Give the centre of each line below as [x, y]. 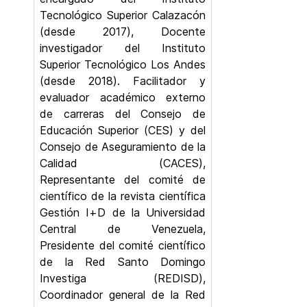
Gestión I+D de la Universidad [123, 212]
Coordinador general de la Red [123, 295]
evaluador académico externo [123, 97]
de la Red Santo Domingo [123, 262]
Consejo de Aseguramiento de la [123, 147]
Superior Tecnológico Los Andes [123, 64]
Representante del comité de [123, 180]
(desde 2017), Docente [123, 32]
